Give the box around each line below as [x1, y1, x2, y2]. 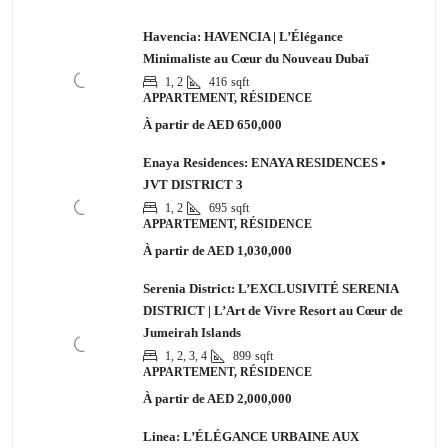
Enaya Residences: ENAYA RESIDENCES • [143, 154, 386, 170]
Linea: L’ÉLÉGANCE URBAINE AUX [143, 428, 359, 444]
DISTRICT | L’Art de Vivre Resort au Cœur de [143, 302, 403, 318]
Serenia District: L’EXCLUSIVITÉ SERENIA [143, 280, 398, 296]
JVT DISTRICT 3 [143, 176, 243, 192]
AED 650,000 [205, 116, 282, 132]
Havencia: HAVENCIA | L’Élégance [143, 28, 343, 44]
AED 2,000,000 [205, 390, 292, 406]
